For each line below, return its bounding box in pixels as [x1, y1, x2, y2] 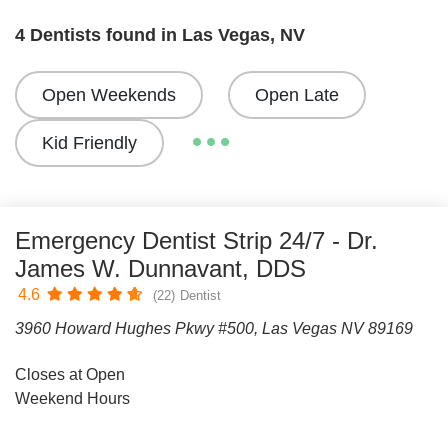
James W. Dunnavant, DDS [15, 255, 306, 282]
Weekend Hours [15, 390, 130, 407]
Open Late [255, 85, 339, 105]
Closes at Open [15, 366, 125, 383]
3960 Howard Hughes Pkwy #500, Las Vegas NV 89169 [15, 320, 413, 337]
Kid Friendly [42, 133, 137, 153]
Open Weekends [42, 85, 176, 105]
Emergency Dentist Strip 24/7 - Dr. [15, 227, 378, 254]
